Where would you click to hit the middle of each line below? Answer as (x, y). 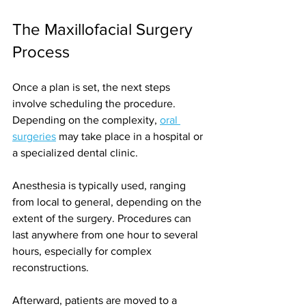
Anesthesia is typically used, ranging (100, 186)
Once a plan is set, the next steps (93, 87)
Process (41, 52)
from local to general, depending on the (108, 202)
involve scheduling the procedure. (95, 104)
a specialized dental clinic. (75, 153)
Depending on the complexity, (86, 120)
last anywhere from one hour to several (107, 235)
